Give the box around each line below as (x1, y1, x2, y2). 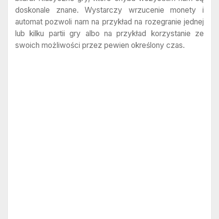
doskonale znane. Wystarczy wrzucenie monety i (15, 5, 204, 15)
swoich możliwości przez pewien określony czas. (15, 40, 185, 50)
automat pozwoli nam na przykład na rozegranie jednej (15, 17, 204, 26)
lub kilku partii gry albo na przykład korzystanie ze (15, 28, 204, 38)
